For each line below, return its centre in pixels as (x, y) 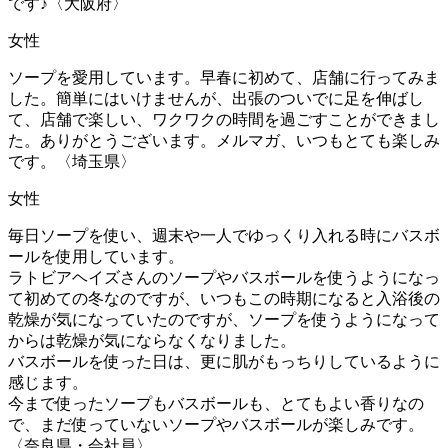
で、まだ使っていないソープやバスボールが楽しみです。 (216, 424)
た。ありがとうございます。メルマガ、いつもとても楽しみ (224, 140)
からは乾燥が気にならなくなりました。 (152, 340)
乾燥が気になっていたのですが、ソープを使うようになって (224, 319)
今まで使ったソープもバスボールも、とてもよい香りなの (216, 403)
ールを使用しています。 (96, 256)
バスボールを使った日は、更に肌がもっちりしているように (224, 361)
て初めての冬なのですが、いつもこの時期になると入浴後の (224, 298)
